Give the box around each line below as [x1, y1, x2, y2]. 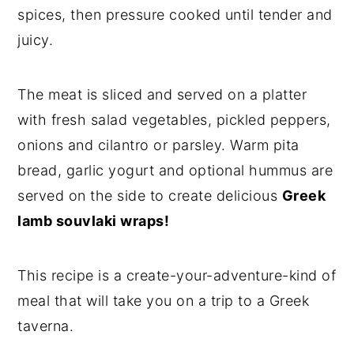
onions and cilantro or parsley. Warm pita [17, 136, 299, 153]
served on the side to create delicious [17, 186, 282, 204]
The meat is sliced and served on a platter [17, 85, 307, 103]
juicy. [17, 31, 54, 48]
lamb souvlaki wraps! [17, 212, 170, 229]
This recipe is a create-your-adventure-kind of [17, 266, 337, 284]
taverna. [17, 317, 74, 334]
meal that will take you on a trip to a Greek [17, 292, 310, 309]
